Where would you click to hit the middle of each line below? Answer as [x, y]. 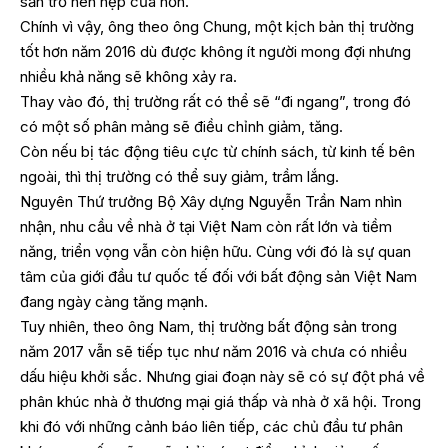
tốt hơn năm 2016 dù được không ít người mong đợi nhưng [215, 51]
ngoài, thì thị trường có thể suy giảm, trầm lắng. [179, 176]
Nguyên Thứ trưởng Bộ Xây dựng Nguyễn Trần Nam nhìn [211, 201]
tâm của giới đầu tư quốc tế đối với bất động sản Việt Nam [218, 276]
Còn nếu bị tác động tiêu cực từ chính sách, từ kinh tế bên [217, 151]
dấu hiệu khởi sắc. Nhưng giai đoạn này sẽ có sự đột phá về [222, 376]
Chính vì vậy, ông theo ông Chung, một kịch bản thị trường [217, 26]
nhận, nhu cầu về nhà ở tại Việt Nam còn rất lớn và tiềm [206, 226]
